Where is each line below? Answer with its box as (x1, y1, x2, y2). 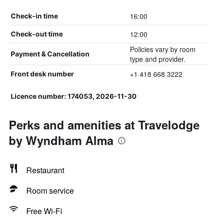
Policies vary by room (129, 44, 196, 54)
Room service (26, 185, 74, 196)
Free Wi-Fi (26, 205, 62, 217)
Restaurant (26, 164, 64, 176)
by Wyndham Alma (9, 132, 113, 148)
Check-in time (11, 12, 58, 20)
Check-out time (11, 30, 63, 38)
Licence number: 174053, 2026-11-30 (11, 92, 137, 100)
